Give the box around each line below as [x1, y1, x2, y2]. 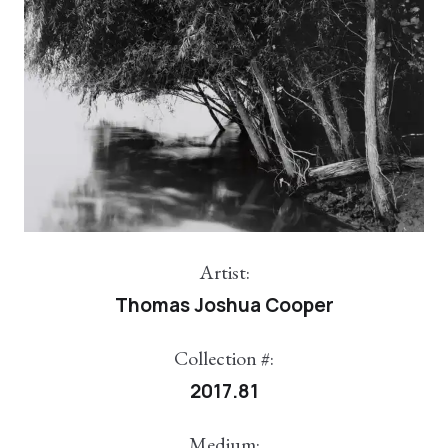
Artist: [198, 259, 250, 286]
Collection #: [174, 345, 274, 372]
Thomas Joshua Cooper [114, 292, 334, 319]
